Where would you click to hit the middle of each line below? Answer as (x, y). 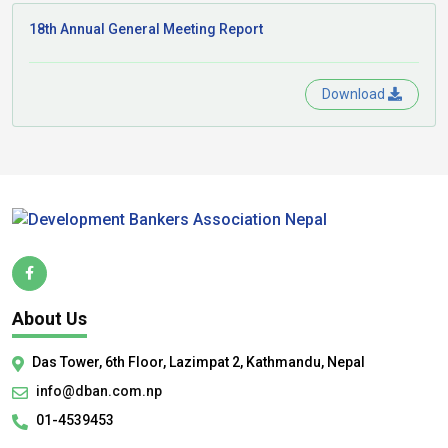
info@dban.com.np (99, 390)
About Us (49, 318)
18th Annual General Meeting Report (146, 29)
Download (353, 94)
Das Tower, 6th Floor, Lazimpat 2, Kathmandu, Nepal (198, 361)
